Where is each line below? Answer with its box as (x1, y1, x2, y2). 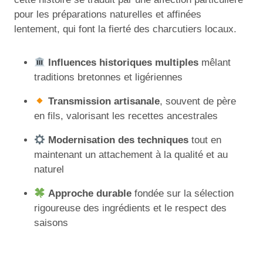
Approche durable (48, 188, 132, 200)
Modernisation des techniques (48, 134, 189, 146)
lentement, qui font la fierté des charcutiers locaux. (14, 23, 237, 35)
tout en (188, 134, 222, 146)
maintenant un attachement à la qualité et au (34, 149, 228, 161)
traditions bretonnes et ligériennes (34, 72, 183, 83)
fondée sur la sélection (131, 188, 234, 200)
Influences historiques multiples (48, 57, 199, 69)
